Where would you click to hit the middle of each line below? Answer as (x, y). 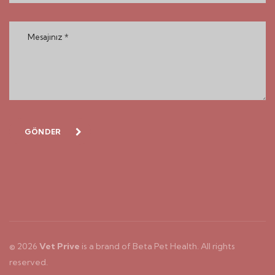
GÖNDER (43, 132)
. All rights (216, 246)
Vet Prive (60, 246)
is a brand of (107, 246)
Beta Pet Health (165, 246)
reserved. (29, 262)
